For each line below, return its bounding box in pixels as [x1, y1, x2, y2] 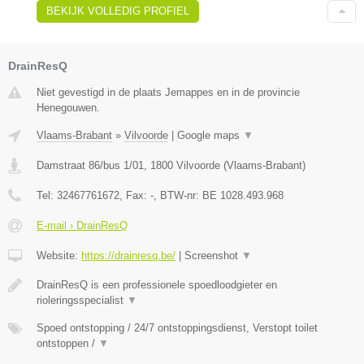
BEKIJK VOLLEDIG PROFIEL [46, 4, 189, 17]
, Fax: [119, 188, 150, 201]
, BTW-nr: [154, 188, 202, 201]
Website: [37, 249, 81, 262]
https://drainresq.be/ [81, 249, 175, 262]
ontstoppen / [37, 336, 98, 349]
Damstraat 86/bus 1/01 [37, 158, 144, 171]
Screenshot [184, 249, 241, 262]
